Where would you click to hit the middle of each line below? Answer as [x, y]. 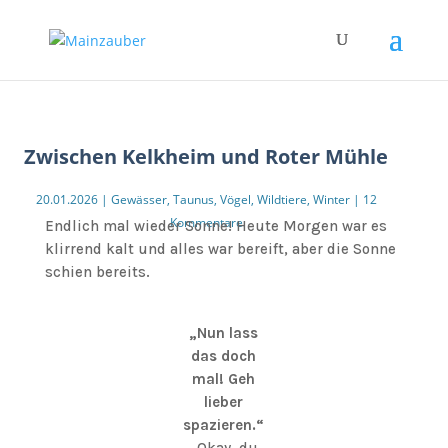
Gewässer [138, 199]
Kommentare [206, 222]
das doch [224, 356]
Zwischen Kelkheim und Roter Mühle [206, 156]
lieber [224, 402]
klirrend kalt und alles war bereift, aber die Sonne [220, 249]
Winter [331, 199]
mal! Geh [224, 379]
